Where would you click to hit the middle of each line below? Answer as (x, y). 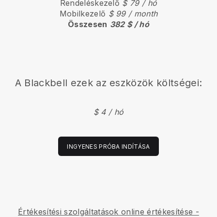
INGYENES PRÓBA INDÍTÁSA (108, 146)
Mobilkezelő (84, 14)
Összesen (87, 24)
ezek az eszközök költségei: (135, 83)
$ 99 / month (133, 14)
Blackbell (46, 83)
